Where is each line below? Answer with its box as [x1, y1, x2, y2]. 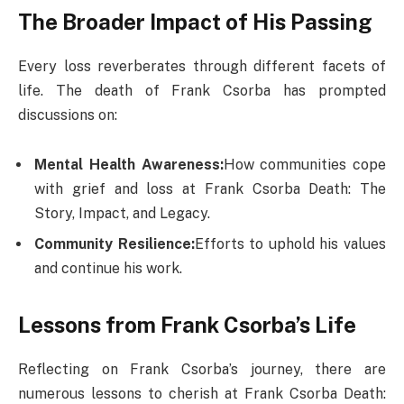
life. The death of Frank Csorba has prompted [18, 81, 386, 99]
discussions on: [18, 106, 117, 124]
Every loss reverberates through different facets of [18, 57, 386, 75]
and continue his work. [34, 260, 182, 278]
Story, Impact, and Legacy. [34, 205, 210, 223]
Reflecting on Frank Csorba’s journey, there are [18, 361, 386, 379]
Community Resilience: [34, 235, 195, 253]
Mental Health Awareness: [34, 156, 224, 174]
